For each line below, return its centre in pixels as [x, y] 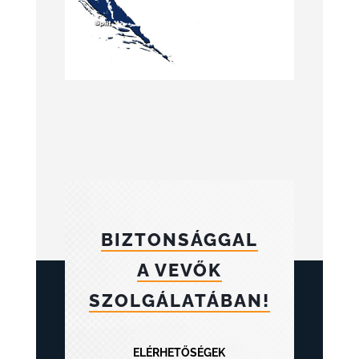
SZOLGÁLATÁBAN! [179, 301]
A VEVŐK [179, 270]
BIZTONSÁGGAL [179, 240]
